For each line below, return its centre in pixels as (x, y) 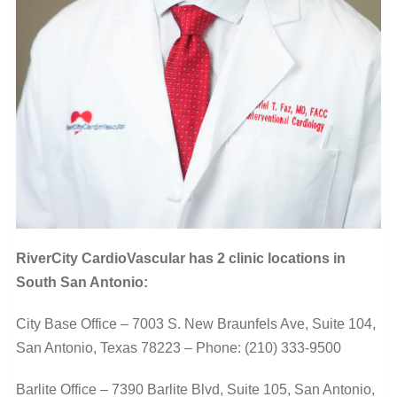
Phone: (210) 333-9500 (268, 347)
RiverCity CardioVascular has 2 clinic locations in (180, 258)
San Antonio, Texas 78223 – (105, 347)
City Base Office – (74, 323)
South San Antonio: (82, 282)
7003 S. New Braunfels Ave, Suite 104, (253, 323)
